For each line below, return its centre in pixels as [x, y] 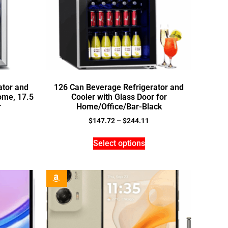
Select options [119, 144]
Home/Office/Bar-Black [119, 107]
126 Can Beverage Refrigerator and [119, 88]
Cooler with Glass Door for [119, 97]
